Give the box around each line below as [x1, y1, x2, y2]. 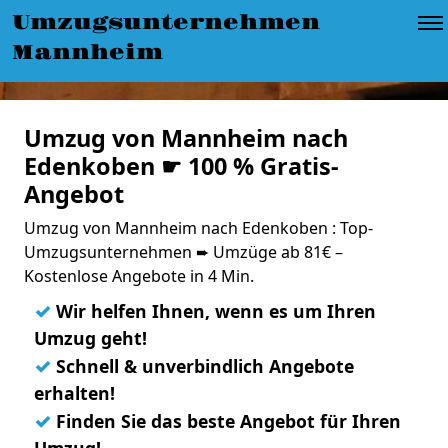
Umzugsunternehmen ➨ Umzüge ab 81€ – [24, 241, 343, 263]
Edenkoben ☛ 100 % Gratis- [24, 150, 339, 182]
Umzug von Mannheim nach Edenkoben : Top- [24, 217, 373, 239]
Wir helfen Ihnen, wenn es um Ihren [51, 299, 376, 323]
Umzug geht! [34, 326, 147, 350]
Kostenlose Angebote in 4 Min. [24, 265, 254, 287]
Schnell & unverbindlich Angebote [51, 354, 354, 378]
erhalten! [34, 381, 115, 405]
